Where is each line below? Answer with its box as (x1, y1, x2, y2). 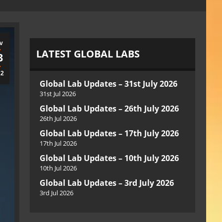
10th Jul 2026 (40, 164, 77, 172)
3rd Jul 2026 (40, 188, 73, 197)
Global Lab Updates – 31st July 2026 (40, 78, 177, 89)
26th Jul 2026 (40, 114, 77, 123)
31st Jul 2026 (40, 89, 76, 98)
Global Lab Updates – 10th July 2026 (40, 153, 179, 164)
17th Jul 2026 (40, 139, 77, 148)
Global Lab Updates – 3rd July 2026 (40, 177, 174, 188)
